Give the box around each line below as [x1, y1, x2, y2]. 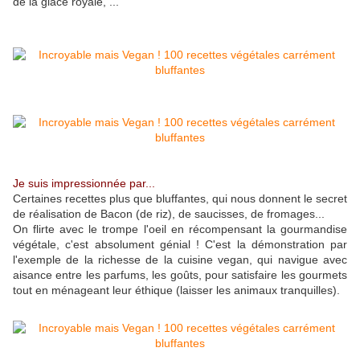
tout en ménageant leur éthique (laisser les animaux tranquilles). [13, 284, 340, 297]
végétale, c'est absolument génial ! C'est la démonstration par [13, 238, 347, 252]
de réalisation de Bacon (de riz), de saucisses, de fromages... [13, 207, 325, 221]
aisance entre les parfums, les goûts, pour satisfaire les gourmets [13, 268, 347, 282]
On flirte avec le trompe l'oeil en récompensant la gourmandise [13, 223, 347, 236]
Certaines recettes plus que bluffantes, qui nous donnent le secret [13, 192, 347, 206]
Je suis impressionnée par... [13, 177, 155, 190]
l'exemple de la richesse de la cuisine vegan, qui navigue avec [13, 253, 347, 267]
